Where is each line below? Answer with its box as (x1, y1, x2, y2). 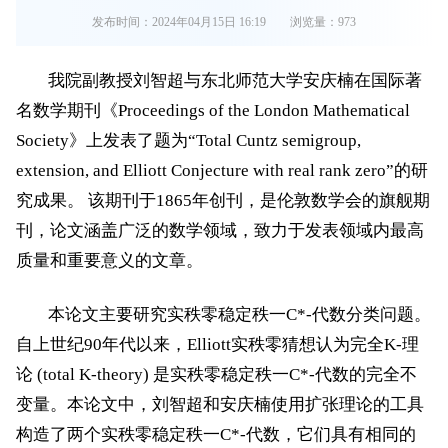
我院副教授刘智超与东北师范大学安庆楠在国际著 (48, 70, 422, 90)
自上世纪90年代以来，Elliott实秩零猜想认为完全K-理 (16, 334, 419, 354)
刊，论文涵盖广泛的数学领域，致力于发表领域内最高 (16, 220, 424, 240)
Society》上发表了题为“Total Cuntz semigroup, (16, 130, 361, 150)
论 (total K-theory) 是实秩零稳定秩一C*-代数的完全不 (16, 364, 417, 384)
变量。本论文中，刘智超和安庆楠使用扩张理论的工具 (16, 394, 424, 414)
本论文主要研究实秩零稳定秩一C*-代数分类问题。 (48, 304, 431, 324)
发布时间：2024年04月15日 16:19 (92, 14, 266, 29)
